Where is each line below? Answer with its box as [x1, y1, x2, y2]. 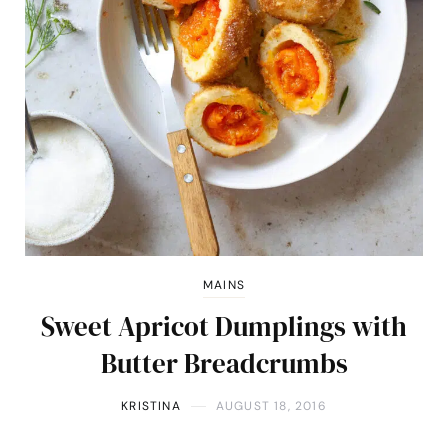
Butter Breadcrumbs [100, 345, 348, 383]
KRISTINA [121, 398, 181, 415]
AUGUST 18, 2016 [215, 398, 327, 415]
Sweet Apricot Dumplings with [41, 308, 407, 346]
